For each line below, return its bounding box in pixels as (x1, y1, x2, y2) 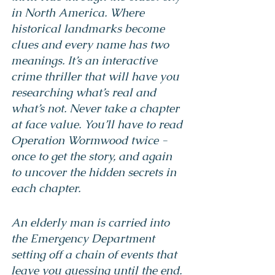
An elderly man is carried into (11, 214, 172, 230)
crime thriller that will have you (11, 68, 182, 84)
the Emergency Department (11, 230, 158, 246)
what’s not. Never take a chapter (11, 100, 182, 116)
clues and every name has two (11, 36, 172, 52)
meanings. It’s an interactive (11, 52, 160, 68)
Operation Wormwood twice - (11, 132, 171, 148)
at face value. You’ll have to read (11, 116, 185, 132)
